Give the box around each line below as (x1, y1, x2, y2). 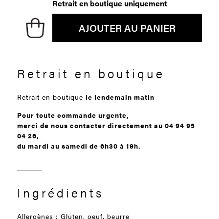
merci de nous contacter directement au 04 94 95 (17, 120, 195, 130)
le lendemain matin (86, 91, 154, 102)
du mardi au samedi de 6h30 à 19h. (17, 140, 141, 151)
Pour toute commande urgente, (17, 109, 129, 120)
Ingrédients (17, 183, 104, 201)
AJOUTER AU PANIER (79, 20, 175, 35)
